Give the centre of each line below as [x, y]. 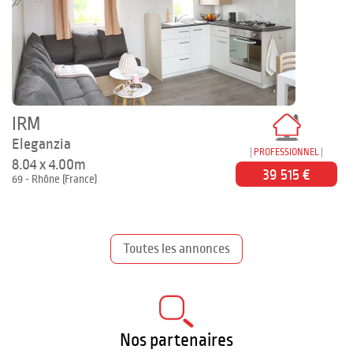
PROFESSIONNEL [287, 152]
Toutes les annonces [176, 249]
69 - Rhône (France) [54, 179]
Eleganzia [41, 144]
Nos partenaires [176, 340]
